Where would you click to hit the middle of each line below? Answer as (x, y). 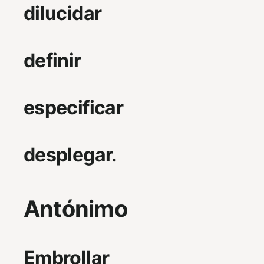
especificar (73, 108)
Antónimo (75, 208)
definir (52, 61)
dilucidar (63, 14)
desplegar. (70, 155)
